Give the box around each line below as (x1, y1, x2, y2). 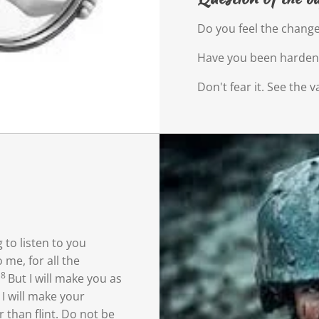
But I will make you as (8, 271, 122, 287)
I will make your (2, 288, 85, 305)
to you (52, 235, 87, 251)
